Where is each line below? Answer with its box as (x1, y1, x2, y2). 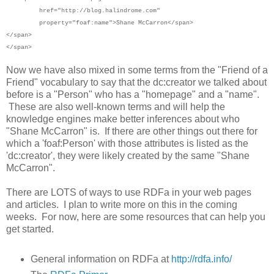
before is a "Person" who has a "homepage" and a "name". (6, 89, 259, 100)
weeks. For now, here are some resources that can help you (6, 211, 265, 222)
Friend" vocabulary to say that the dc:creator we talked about (6, 76, 267, 87)
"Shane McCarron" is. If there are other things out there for (6, 125, 257, 136)
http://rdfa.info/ (171, 253, 232, 264)
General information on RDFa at (30, 253, 171, 264)
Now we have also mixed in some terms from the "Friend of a (6, 64, 268, 75)
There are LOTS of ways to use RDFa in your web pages (6, 187, 251, 198)
